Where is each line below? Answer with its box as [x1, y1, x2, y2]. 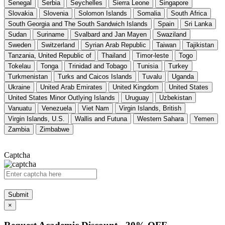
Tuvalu [142, 72, 162, 80]
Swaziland [157, 30, 186, 38]
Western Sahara [137, 115, 184, 123]
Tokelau [8, 62, 31, 70]
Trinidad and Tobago [68, 62, 127, 70]
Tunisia [137, 62, 158, 70]
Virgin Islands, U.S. [8, 115, 65, 123]
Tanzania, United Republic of [8, 51, 91, 59]
